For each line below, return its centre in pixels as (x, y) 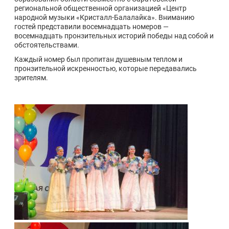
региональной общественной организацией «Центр (100, 8)
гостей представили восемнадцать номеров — (91, 27)
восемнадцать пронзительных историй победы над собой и (114, 36)
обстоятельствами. (47, 45)
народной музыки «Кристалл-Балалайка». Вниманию (104, 17)
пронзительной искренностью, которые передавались (106, 68)
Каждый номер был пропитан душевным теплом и (98, 59)
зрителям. (32, 78)
